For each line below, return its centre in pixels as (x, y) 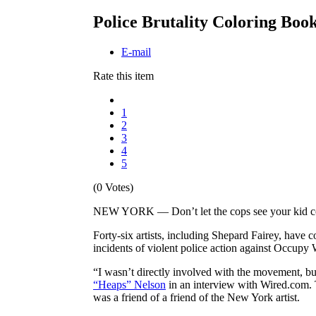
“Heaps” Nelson (129, 284)
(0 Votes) (113, 187)
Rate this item (123, 75)
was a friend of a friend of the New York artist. (196, 297)
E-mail (136, 51)
